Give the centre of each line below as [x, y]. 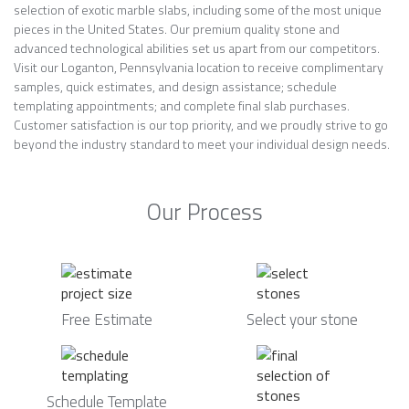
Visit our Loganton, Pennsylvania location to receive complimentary [199, 67]
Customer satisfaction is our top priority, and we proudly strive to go [201, 125]
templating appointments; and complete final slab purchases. [182, 105]
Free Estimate [107, 320]
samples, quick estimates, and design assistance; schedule [175, 86]
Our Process [204, 212]
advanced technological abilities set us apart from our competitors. [197, 48]
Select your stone [302, 320]
